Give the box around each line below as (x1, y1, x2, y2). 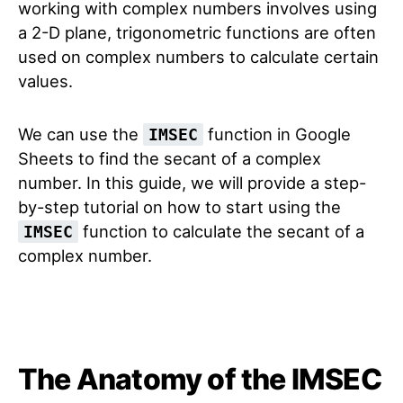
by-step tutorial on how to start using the (18, 197, 341, 217)
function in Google (203, 124, 351, 144)
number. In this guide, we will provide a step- (18, 173, 366, 193)
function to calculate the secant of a (78, 221, 364, 241)
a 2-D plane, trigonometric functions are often (18, 22, 376, 42)
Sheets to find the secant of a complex (18, 148, 321, 168)
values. (18, 71, 73, 91)
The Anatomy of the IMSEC (18, 362, 381, 397)
